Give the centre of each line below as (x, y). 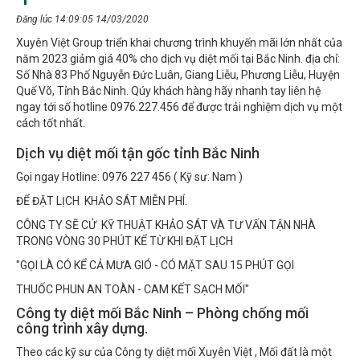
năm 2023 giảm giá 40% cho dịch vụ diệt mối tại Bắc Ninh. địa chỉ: (178, 49)
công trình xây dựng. (82, 319)
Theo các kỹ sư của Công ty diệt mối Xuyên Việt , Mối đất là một (174, 343)
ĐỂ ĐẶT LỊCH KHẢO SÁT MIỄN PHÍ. (103, 192)
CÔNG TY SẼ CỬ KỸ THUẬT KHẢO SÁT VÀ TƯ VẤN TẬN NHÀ (166, 216)
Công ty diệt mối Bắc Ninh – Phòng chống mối (162, 304)
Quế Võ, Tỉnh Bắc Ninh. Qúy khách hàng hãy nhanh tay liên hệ (168, 82)
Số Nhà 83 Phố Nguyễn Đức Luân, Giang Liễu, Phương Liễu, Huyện (178, 65)
